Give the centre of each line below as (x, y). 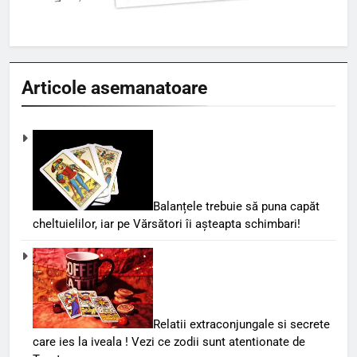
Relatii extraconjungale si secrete (241, 324)
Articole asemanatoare (114, 88)
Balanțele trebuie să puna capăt (236, 207)
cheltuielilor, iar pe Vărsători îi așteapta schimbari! (167, 224)
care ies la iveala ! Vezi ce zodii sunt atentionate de (169, 341)
